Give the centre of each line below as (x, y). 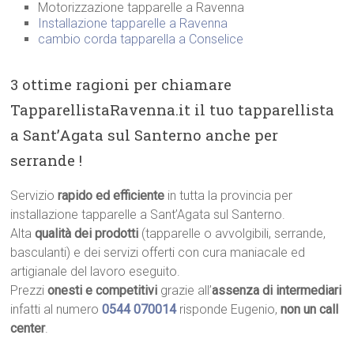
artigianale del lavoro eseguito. (96, 272)
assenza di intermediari (277, 291)
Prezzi (29, 291)
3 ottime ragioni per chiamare (121, 85)
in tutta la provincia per (229, 196)
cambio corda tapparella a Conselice (141, 40)
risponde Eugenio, (230, 310)
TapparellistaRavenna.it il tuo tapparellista (173, 110)
